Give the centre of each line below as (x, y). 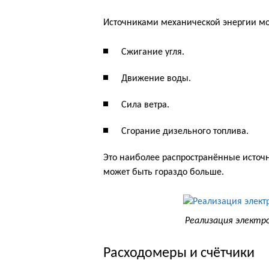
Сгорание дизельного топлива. (185, 131)
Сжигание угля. (153, 52)
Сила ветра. (145, 105)
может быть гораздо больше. (164, 172)
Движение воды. (156, 79)
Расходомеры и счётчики (179, 253)
